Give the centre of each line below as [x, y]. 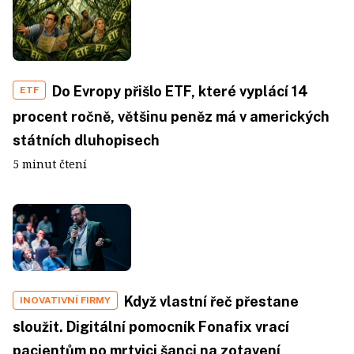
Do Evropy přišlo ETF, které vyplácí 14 [180, 91]
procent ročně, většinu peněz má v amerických [171, 117]
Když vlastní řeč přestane [211, 301]
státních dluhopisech [86, 140]
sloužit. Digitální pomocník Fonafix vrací [151, 326]
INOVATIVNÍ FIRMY [65, 300]
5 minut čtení [50, 164]
